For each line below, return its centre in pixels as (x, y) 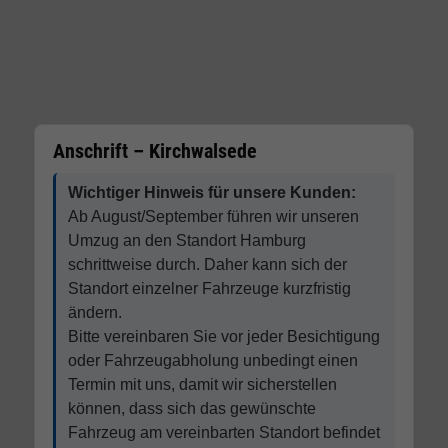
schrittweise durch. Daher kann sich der (207, 265)
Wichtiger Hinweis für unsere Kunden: (211, 193)
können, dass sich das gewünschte (191, 409)
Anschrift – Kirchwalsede (154, 151)
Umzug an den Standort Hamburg (186, 241)
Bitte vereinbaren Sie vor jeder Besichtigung (223, 337)
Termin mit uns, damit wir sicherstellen (202, 385)
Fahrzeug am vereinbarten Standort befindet (223, 433)
